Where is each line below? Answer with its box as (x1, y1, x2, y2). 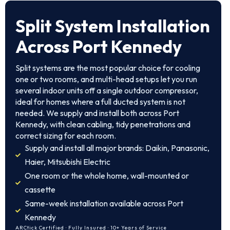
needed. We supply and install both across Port (15, 108, 179, 118)
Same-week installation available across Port (24, 198, 183, 208)
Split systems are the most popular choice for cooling (15, 63, 200, 73)
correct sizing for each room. (15, 130, 116, 141)
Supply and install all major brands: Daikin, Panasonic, (24, 143, 209, 153)
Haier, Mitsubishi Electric (24, 157, 110, 167)
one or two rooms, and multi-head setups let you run (15, 74, 197, 84)
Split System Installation (15, 15, 210, 37)
